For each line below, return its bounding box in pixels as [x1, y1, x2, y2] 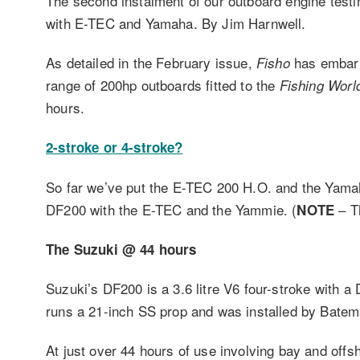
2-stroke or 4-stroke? [46, 137, 183, 157]
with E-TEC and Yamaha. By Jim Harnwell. [46, 12, 306, 33]
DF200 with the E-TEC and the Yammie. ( [46, 198, 297, 219]
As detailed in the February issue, [46, 52, 256, 73]
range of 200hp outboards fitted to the [46, 75, 280, 96]
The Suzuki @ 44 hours [46, 239, 197, 259]
